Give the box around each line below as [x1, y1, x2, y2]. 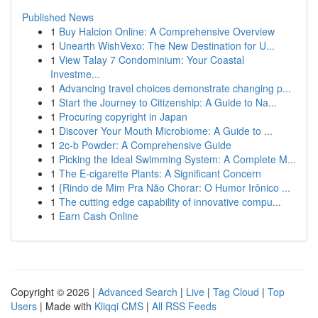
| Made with [37, 299, 94, 313]
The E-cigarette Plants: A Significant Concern [59, 166, 261, 180]
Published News [22, 10, 94, 24]
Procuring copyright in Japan [59, 109, 187, 124]
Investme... [50, 67, 100, 81]
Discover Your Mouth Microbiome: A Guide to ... [59, 124, 273, 138]
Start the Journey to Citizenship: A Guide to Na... [59, 95, 277, 109]
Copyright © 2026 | [11, 285, 98, 299]
